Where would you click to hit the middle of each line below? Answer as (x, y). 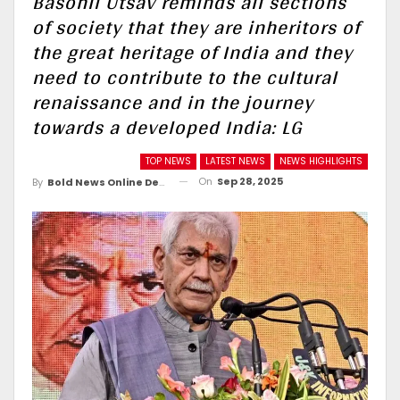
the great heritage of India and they (192, 52)
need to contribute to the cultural (185, 77)
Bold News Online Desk (103, 182)
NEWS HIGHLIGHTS (321, 161)
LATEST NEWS (235, 161)
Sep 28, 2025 (250, 181)
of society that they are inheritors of (196, 27)
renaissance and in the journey (173, 102)
